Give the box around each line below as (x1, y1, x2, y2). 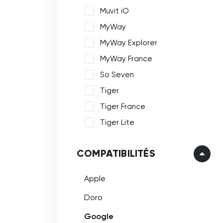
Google (84, 212, 113, 221)
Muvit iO (100, 6, 129, 15)
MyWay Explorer (100, 38, 157, 47)
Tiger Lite (100, 118, 134, 127)
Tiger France (100, 102, 145, 111)
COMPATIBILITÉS (77, 147, 155, 159)
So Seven (100, 70, 134, 79)
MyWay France (100, 54, 152, 63)
